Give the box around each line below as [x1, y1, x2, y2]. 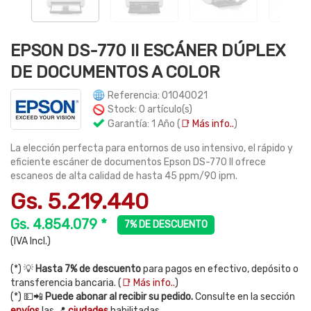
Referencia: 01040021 [106, 90, 208, 101]
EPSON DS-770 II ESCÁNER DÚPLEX [10, 41, 285, 60]
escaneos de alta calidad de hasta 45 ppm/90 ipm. [10, 170, 237, 182]
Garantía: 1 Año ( [106, 117, 180, 130]
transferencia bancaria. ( [10, 277, 121, 289]
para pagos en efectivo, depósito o [141, 263, 299, 275]
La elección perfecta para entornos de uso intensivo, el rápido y [10, 142, 293, 154]
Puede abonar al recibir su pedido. [45, 291, 193, 303]
